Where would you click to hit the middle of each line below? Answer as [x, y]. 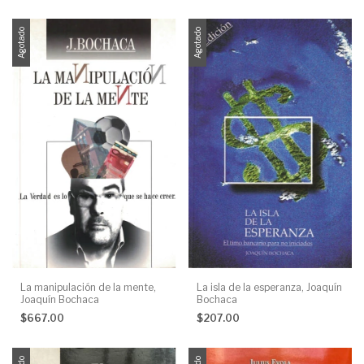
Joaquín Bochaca [60, 299]
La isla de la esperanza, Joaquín [269, 287]
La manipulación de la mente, [88, 287]
